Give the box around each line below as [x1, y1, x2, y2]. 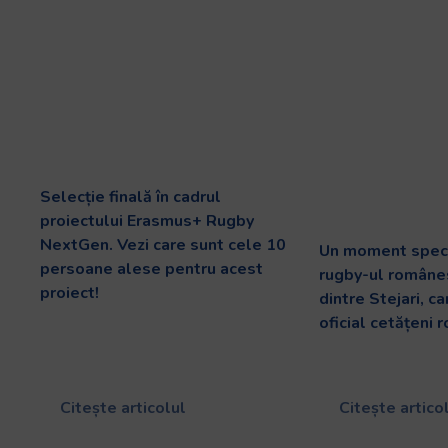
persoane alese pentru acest [40, 257, 263, 280]
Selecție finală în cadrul [40, 185, 221, 208]
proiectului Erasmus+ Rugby [40, 209, 254, 232]
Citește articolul [56, 396, 186, 419]
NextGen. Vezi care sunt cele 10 [40, 233, 286, 256]
